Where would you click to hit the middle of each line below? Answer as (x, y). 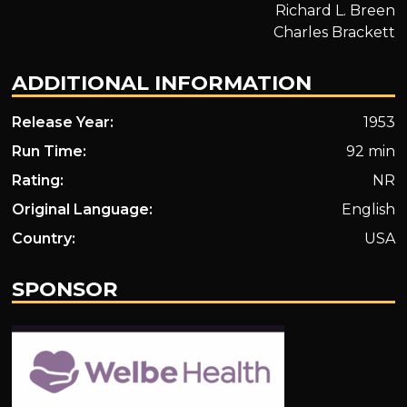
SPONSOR (65, 289)
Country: (44, 238)
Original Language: (83, 209)
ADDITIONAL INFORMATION (162, 82)
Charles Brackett (334, 32)
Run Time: (50, 151)
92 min (370, 151)
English (368, 209)
